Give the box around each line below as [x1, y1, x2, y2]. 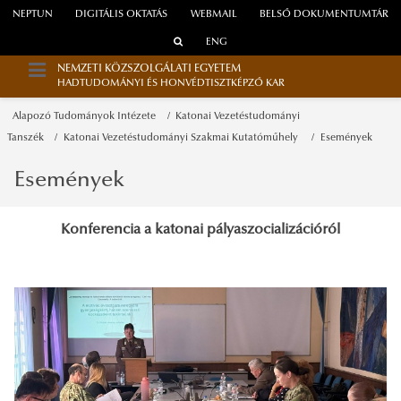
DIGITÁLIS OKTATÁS [75, 10, 168, 21]
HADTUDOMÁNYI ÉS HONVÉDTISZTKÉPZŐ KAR [57, 79, 285, 90]
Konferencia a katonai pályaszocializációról [61, 222, 340, 237]
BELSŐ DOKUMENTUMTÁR [260, 10, 389, 21]
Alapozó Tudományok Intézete [13, 111, 162, 122]
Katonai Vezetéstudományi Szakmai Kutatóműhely [63, 132, 306, 143]
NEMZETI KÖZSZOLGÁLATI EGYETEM [57, 64, 241, 75]
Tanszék [7, 132, 49, 143]
